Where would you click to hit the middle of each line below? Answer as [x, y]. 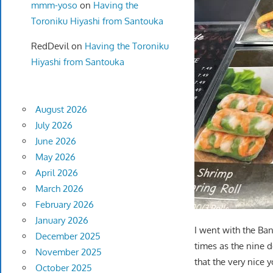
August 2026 [61, 110]
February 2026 [64, 205]
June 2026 [55, 141]
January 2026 [62, 221]
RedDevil [50, 46]
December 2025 [68, 236]
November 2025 [68, 252]
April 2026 [56, 173]
